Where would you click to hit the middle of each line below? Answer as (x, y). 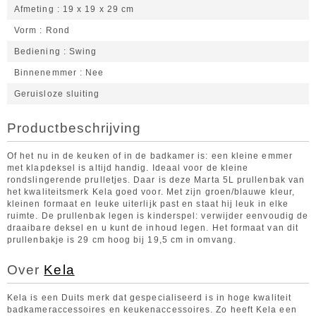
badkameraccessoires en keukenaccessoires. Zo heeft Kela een (152, 310)
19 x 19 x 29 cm (98, 9)
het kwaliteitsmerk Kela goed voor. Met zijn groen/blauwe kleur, (151, 192)
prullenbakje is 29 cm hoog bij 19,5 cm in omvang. (122, 240)
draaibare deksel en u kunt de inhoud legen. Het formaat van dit (153, 228)
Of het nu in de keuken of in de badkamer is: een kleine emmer (150, 156)
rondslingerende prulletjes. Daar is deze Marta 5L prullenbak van (156, 180)
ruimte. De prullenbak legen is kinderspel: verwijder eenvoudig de (158, 216)
